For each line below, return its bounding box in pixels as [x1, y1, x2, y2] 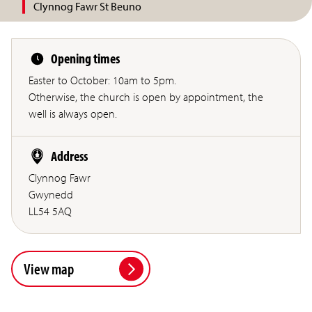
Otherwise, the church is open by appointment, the [29, 90, 263, 104]
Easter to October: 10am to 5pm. [29, 73, 176, 88]
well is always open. [29, 107, 117, 121]
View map [24, 258, 74, 279]
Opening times [51, 49, 120, 68]
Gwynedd [29, 187, 73, 202]
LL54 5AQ [29, 204, 72, 219]
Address [51, 147, 88, 165]
